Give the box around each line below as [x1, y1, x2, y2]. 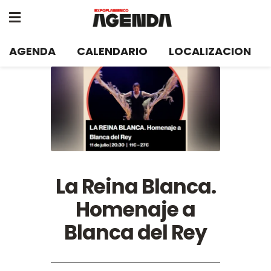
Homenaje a [76, 195, 195, 224]
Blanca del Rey [64, 218, 207, 247]
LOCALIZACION [169, 44, 251, 59]
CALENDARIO [77, 44, 148, 59]
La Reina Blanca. [55, 172, 216, 201]
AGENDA [9, 44, 56, 59]
